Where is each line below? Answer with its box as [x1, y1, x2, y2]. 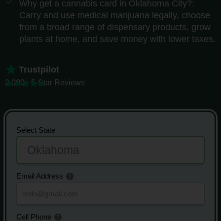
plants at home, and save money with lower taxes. [19, 34, 216, 44]
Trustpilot [19, 64, 60, 74]
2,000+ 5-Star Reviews [5, 78, 85, 87]
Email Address [16, 172, 65, 181]
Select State [16, 126, 55, 135]
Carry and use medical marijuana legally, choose [19, 10, 210, 21]
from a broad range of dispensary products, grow [19, 22, 211, 33]
